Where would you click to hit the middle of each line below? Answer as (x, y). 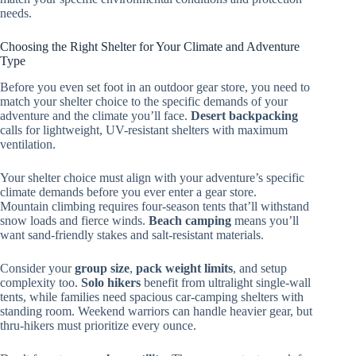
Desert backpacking (244, 115)
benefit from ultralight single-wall (226, 282)
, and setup (260, 268)
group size (102, 268)
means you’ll (265, 220)
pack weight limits (184, 268)
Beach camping (190, 220)
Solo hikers (111, 282)
